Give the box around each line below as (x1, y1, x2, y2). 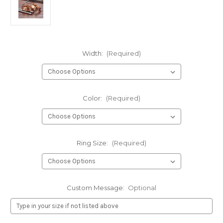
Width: (82, 49, 105, 57)
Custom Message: (66, 183, 126, 192)
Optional (128, 183, 157, 192)
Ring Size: (77, 138, 110, 147)
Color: (83, 94, 104, 102)
